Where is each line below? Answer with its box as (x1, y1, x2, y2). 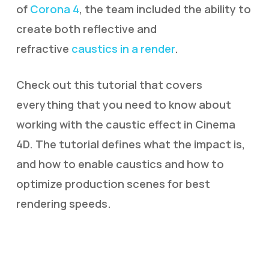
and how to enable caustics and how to (16, 157, 224, 171)
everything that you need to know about (16, 97, 231, 112)
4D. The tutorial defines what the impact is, (16, 137, 245, 151)
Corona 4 (29, 2, 79, 16)
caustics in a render (71, 41, 175, 56)
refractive (16, 41, 71, 56)
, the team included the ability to (79, 2, 251, 16)
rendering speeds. (16, 196, 111, 211)
